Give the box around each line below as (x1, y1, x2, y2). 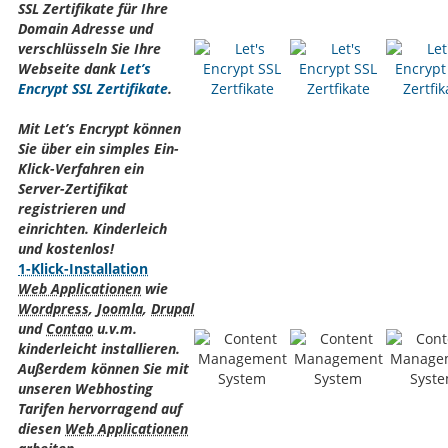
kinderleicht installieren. (18, 338, 180, 358)
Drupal (151, 298, 194, 318)
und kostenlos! (18, 238, 114, 258)
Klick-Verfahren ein (18, 158, 144, 178)
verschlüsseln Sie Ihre (18, 38, 161, 58)
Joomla (97, 298, 143, 318)
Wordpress (18, 298, 89, 318)
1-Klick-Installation (18, 258, 148, 278)
